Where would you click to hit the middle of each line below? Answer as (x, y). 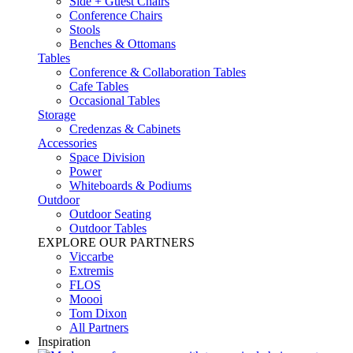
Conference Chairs (116, 15)
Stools (85, 30)
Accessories (67, 143)
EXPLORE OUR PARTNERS (116, 242)
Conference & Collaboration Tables (158, 72)
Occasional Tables (115, 100)
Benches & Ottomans (123, 44)
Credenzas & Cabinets (125, 129)
